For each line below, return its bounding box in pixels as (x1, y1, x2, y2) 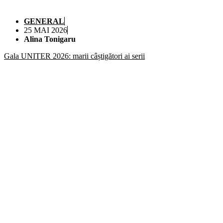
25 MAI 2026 (24, 26, 67, 35)
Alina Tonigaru (24, 35, 76, 44)
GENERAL (24, 17, 64, 26)
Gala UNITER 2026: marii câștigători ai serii (4, 52, 145, 61)
